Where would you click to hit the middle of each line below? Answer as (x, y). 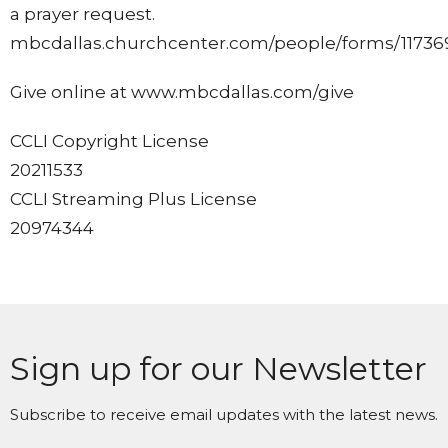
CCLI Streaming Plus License (133, 198)
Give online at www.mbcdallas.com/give (182, 91)
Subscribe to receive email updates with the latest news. (224, 414)
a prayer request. (82, 13)
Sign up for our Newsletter (218, 368)
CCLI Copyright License (109, 140)
